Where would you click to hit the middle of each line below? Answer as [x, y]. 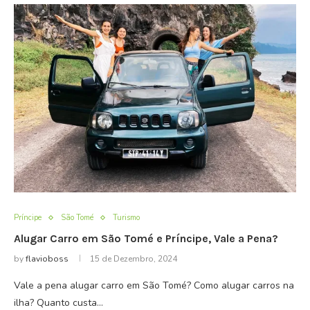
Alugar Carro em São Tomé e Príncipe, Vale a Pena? [146, 238]
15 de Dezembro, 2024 [134, 259]
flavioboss [47, 259]
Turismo [126, 218]
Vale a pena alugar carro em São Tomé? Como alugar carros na [154, 285]
